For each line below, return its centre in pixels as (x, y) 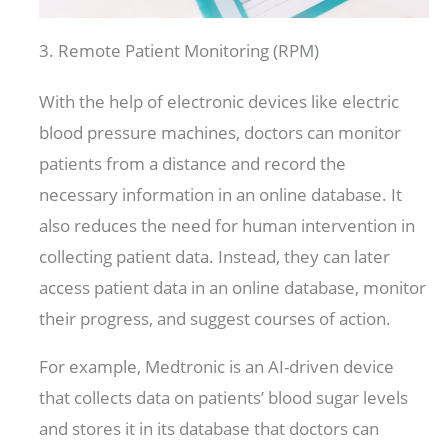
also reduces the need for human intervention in (227, 225)
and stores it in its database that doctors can (209, 428)
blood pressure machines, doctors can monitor (220, 132)
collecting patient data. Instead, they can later (215, 256)
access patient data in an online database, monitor (233, 287)
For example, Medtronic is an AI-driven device (217, 366)
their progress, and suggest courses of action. (217, 318)
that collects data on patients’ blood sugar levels (224, 397)
